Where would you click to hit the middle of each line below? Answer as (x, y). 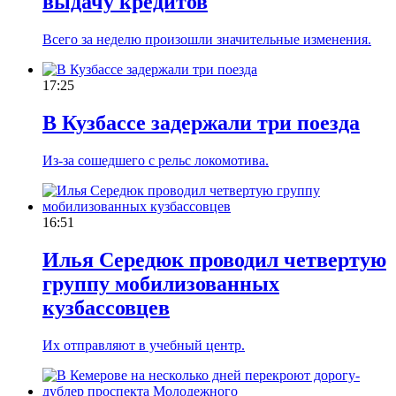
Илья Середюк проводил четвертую (214, 259)
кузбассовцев (106, 307)
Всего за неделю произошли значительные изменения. (207, 39)
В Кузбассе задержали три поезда (201, 122)
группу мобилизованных (161, 283)
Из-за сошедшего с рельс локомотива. (156, 160)
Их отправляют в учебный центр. (144, 345)
